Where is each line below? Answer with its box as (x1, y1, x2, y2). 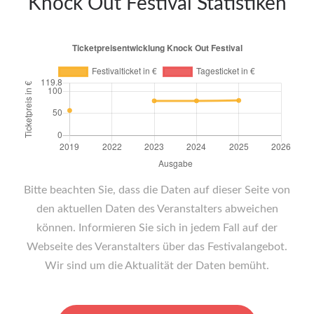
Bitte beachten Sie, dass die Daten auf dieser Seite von (24, 184, 290, 196)
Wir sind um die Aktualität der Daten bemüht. (45, 260, 269, 272)
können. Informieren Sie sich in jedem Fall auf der (36, 222, 278, 234)
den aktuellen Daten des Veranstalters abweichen (36, 203, 278, 215)
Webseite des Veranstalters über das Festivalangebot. (27, 241, 287, 253)
